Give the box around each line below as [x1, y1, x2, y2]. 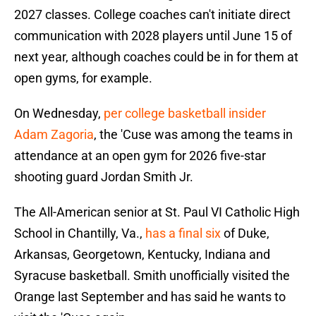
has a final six [145, 226, 221, 241]
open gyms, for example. [14, 71, 152, 86]
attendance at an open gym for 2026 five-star [14, 148, 266, 164]
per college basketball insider [104, 106, 266, 121]
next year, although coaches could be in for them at [14, 49, 298, 65]
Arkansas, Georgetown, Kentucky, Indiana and [14, 247, 270, 262]
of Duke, [221, 226, 269, 241]
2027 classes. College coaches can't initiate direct [14, 7, 291, 23]
